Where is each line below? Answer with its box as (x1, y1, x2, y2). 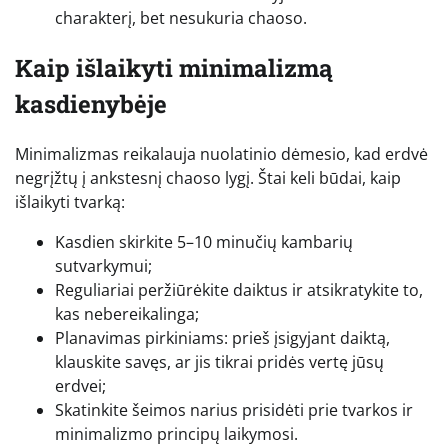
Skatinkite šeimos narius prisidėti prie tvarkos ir (55, 399, 413, 421)
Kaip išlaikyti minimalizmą (15, 52, 333, 85)
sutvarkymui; (55, 255, 152, 277)
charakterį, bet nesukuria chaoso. (55, 7, 307, 30)
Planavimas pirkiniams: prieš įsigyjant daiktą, (55, 327, 390, 349)
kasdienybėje (15, 88, 167, 121)
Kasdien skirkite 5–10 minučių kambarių (55, 231, 353, 253)
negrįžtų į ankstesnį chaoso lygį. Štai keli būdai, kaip (15, 167, 401, 189)
